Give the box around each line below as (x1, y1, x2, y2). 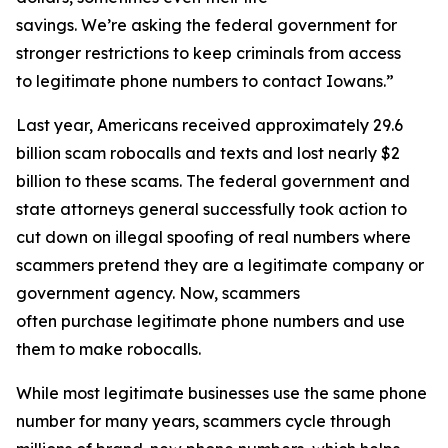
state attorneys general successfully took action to (16, 199, 407, 219)
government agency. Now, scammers (16, 283, 300, 303)
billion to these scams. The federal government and (16, 171, 410, 191)
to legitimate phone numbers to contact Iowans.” (16, 71, 402, 91)
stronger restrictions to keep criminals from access (16, 43, 401, 63)
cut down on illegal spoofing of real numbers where (16, 227, 411, 247)
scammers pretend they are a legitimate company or (16, 255, 424, 275)
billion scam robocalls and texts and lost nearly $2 (16, 143, 400, 163)
